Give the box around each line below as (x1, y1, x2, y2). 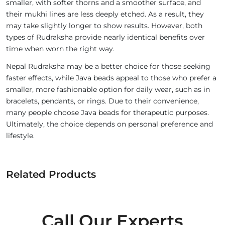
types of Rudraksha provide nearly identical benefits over (6, 33, 205, 42)
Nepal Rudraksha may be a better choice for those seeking (6, 62, 210, 71)
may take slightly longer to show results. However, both (6, 21, 202, 31)
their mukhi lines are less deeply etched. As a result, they (6, 10, 204, 19)
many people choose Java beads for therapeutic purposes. (6, 108, 209, 118)
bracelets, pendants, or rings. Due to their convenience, (6, 96, 199, 106)
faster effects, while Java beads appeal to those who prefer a (6, 73, 216, 83)
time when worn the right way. (6, 44, 115, 54)
